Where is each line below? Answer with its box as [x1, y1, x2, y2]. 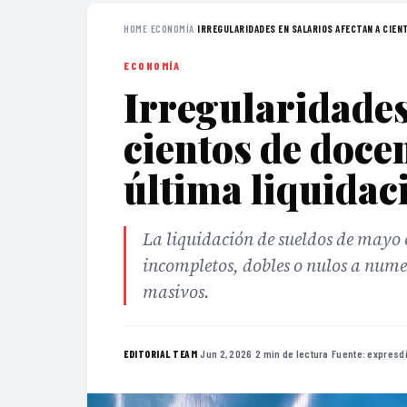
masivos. [143, 280, 210, 303]
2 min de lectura [254, 346, 329, 360]
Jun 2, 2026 [200, 346, 253, 360]
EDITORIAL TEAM [124, 347, 197, 360]
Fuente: [332, 346, 368, 360]
